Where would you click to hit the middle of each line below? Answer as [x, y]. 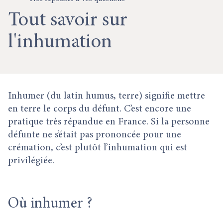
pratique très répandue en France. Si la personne [109, 122]
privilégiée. [31, 161]
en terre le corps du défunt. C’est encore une [100, 109]
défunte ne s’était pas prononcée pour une [95, 135]
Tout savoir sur [68, 21]
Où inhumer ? [50, 204]
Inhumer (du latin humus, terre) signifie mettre [107, 96]
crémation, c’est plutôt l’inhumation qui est [98, 148]
